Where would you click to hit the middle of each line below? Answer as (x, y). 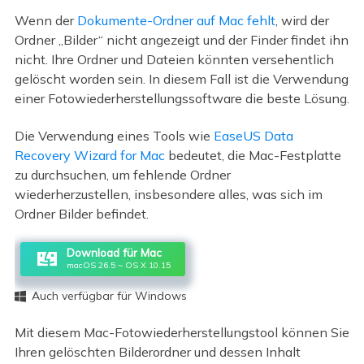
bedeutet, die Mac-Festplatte (253, 156)
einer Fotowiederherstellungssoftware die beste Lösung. (182, 98)
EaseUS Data (253, 136)
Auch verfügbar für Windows (107, 295)
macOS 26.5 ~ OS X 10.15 (118, 265)
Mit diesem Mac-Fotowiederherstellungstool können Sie (182, 332)
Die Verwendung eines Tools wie (114, 136)
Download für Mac (114, 253)
